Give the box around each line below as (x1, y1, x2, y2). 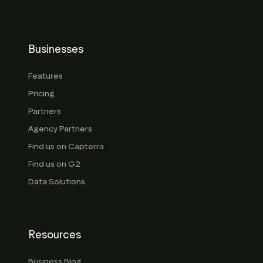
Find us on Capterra (28, 141, 104, 152)
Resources (28, 228, 81, 242)
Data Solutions (28, 177, 85, 187)
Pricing (28, 89, 55, 99)
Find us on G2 (28, 159, 80, 170)
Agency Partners (28, 124, 92, 134)
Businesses (28, 43, 83, 56)
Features (28, 71, 63, 82)
